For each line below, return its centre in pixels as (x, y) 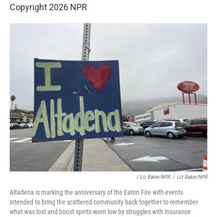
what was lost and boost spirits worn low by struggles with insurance (100, 212)
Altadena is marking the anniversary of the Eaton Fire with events (96, 192)
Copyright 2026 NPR (48, 7)
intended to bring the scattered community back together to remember (104, 202)
